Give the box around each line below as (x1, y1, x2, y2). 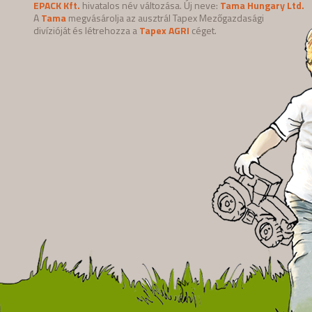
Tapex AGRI (139, 22, 189, 38)
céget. (189, 22, 217, 38)
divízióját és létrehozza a (33, 22, 139, 38)
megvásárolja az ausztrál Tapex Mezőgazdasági (66, 10, 264, 25)
